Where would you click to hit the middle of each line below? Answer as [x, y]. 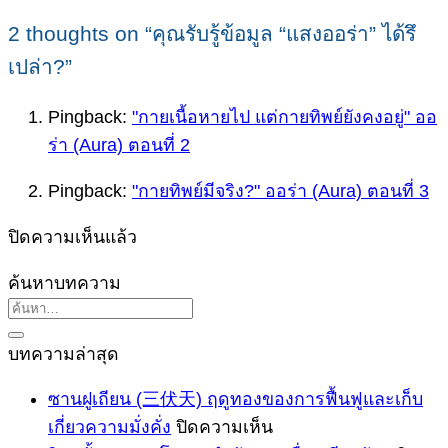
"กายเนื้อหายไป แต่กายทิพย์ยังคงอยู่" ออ [284, 117]
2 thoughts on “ [80, 33]
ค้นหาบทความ [64, 282]
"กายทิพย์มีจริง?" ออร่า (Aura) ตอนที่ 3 [280, 191]
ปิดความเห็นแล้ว [72, 236]
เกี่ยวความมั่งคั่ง [109, 427]
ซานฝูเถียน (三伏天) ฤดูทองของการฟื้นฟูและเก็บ [235, 399]
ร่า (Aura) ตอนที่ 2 [119, 145]
